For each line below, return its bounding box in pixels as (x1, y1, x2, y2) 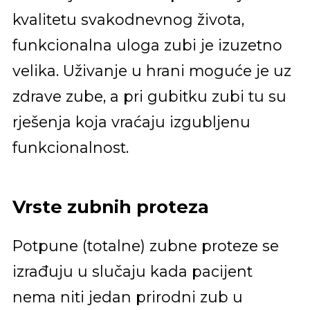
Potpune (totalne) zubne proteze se (12, 236, 279, 255)
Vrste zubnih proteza (12, 196, 209, 219)
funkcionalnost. (12, 138, 129, 156)
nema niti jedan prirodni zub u (12, 287, 243, 306)
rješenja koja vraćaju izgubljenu (12, 112, 250, 131)
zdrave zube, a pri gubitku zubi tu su (12, 86, 286, 105)
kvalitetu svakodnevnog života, (12, 10, 244, 28)
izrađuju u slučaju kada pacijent (12, 262, 253, 280)
